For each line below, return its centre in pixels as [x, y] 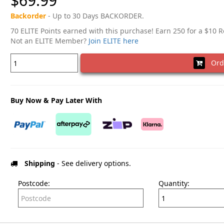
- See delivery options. [93, 163]
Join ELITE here [113, 41]
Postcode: [34, 183]
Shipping [39, 163]
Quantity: [174, 183]
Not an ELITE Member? [49, 41]
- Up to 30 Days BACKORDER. [95, 16]
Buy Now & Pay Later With [56, 100]
